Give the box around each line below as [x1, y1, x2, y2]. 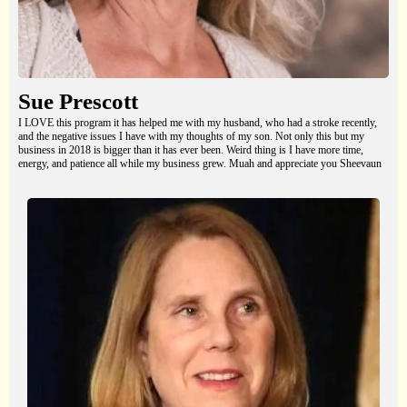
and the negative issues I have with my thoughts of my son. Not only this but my [18, 130, 364, 144]
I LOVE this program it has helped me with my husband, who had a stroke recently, [18, 116, 377, 130]
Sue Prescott [18, 89, 138, 114]
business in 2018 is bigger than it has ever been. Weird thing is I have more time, [18, 144, 363, 157]
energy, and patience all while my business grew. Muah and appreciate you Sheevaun [18, 157, 382, 171]
